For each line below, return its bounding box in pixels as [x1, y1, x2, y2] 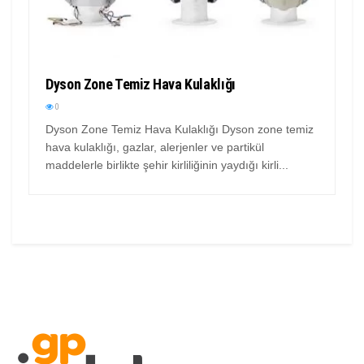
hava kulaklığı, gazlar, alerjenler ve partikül [45, 141, 264, 154]
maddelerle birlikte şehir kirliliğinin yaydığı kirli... [45, 158, 288, 172]
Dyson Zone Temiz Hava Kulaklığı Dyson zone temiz [45, 123, 314, 136]
